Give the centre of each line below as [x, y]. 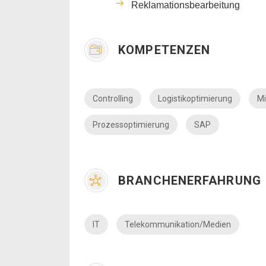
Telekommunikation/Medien [178, 224]
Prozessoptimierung [131, 124]
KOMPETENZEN [163, 50]
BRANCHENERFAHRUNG [188, 180]
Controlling [113, 98]
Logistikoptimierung [195, 98]
